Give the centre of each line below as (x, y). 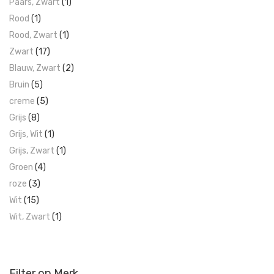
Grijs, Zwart (32, 151)
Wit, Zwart (30, 217)
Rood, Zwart (33, 35)
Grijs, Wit (26, 135)
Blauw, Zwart (35, 68)
